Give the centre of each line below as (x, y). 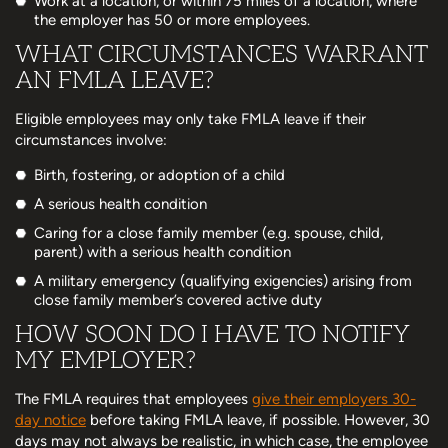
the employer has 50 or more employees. (172, 19)
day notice (50, 419)
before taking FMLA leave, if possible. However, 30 (258, 419)
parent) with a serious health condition (162, 251)
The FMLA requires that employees (133, 398)
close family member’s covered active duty (178, 299)
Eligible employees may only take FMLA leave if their (190, 118)
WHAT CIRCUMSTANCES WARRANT (221, 54)
